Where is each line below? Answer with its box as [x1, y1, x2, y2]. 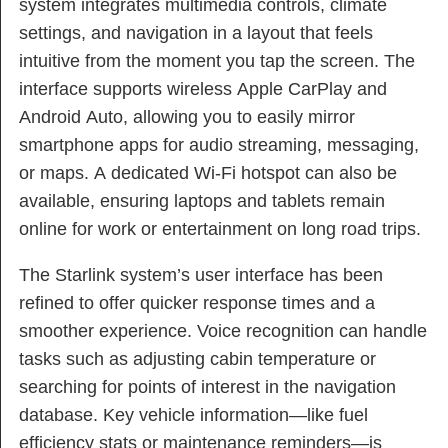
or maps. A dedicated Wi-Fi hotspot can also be [19, 163, 397, 184]
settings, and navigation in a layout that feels [19, 23, 373, 44]
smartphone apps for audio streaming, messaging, [19, 135, 419, 156]
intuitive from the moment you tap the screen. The [19, 51, 415, 72]
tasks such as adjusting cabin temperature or [19, 349, 376, 370]
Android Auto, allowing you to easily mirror [19, 107, 355, 128]
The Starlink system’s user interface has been [19, 265, 383, 286]
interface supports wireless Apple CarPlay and [19, 79, 387, 100]
